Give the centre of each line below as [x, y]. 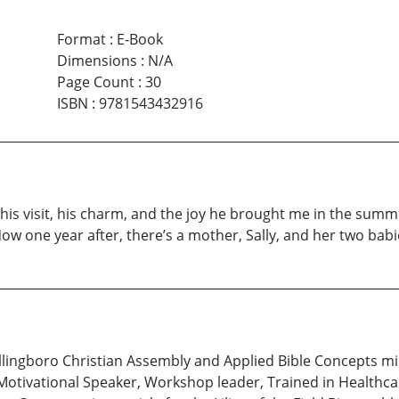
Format [81, 40]
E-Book [139, 40]
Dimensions [97, 61]
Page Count [95, 82]
